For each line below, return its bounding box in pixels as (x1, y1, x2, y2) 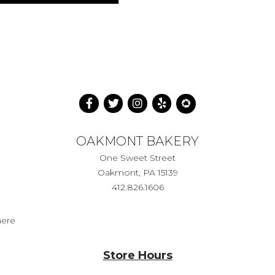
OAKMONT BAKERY (76, 133, 199, 149)
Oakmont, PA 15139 (97, 166, 178, 178)
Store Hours (103, 248, 172, 262)
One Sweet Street (99, 152, 176, 163)
